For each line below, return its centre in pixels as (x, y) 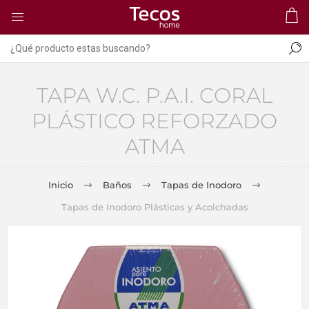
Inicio (61, 185)
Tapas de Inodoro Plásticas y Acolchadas (154, 207)
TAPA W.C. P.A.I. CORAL (154, 96)
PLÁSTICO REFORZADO (154, 121)
